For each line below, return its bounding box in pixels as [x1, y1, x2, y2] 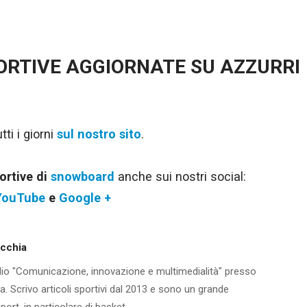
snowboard [51, 169, 114, 184]
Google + [59, 190, 111, 205]
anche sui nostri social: [114, 169, 246, 184]
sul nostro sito [57, 127, 141, 141]
